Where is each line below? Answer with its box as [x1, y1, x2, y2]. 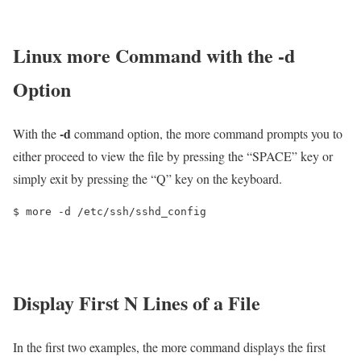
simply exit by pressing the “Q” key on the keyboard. [13, 169, 282, 187]
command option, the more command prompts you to [71, 124, 342, 142]
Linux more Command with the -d [13, 40, 295, 69]
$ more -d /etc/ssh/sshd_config [13, 205, 206, 218]
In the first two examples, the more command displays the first [13, 338, 326, 356]
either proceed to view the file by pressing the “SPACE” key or [13, 147, 333, 164]
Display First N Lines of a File [13, 288, 260, 317]
